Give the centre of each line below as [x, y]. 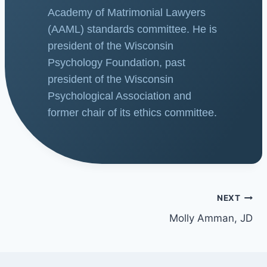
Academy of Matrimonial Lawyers [127, 13]
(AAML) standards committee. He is [132, 30]
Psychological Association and [119, 96]
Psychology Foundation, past [117, 63]
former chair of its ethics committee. [132, 113]
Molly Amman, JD [211, 218]
